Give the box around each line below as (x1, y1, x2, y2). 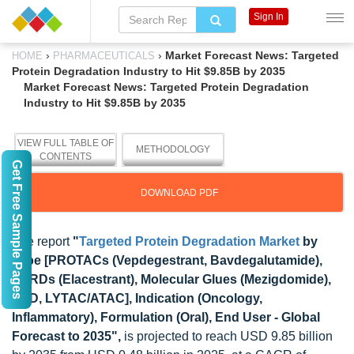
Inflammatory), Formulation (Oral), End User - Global (12, 311, 320, 324)
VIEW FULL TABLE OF (17, 137, 114, 149)
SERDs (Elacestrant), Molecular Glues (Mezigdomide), (12, 273, 331, 286)
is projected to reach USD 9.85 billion (124, 330, 333, 343)
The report (12, 235, 73, 248)
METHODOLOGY (136, 144, 210, 155)
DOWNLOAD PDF (141, 187, 218, 198)
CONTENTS (40, 151, 92, 162)
